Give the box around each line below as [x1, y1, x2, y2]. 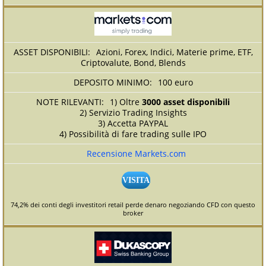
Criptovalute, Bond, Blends [80, 57, 186, 69]
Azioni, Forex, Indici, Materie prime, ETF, [96, 46, 253, 58]
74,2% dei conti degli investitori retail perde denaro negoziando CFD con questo [11, 200, 255, 210]
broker [123, 208, 143, 218]
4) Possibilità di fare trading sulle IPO [59, 128, 207, 140]
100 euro [157, 77, 193, 88]
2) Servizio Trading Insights [79, 107, 187, 119]
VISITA [122, 176, 150, 185]
